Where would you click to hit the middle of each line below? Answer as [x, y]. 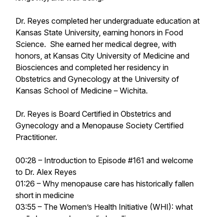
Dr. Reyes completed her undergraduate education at [108, 21]
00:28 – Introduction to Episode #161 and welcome [104, 160]
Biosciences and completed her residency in [92, 67]
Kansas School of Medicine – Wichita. [82, 91]
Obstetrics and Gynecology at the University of [97, 79]
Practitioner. [36, 137]
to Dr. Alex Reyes [46, 172]
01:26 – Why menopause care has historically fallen [105, 184]
